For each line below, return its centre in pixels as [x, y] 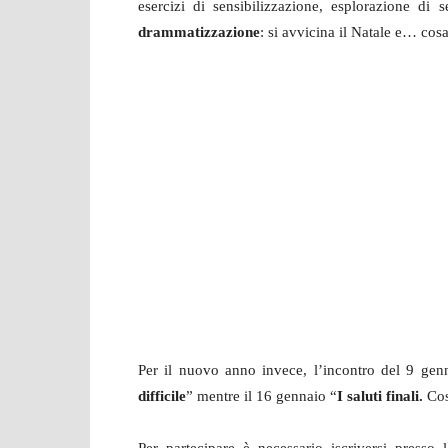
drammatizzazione [199, 32]
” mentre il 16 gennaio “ [261, 396]
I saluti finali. [380, 396]
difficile [162, 396]
